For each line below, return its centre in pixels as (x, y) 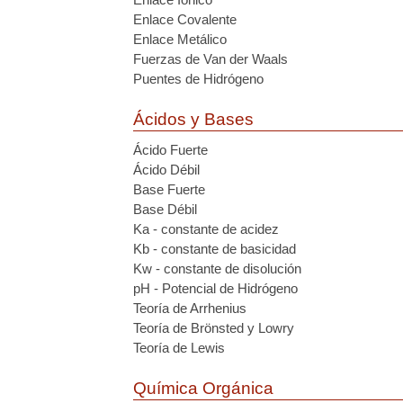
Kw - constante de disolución (217, 269)
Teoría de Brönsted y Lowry (214, 328)
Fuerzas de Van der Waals (210, 59)
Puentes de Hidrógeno (198, 79)
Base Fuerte (169, 189)
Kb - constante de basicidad (215, 249)
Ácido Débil (166, 170)
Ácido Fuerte (170, 150)
